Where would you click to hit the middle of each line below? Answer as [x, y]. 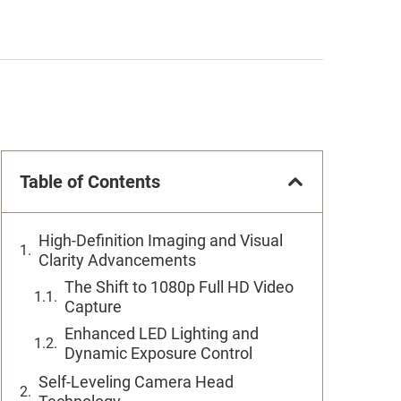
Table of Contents [90, 182]
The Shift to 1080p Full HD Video [179, 287]
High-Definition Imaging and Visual [161, 240]
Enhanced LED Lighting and [162, 333]
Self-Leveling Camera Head [136, 382]
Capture [93, 307]
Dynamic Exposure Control [158, 353]
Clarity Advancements [117, 260]
